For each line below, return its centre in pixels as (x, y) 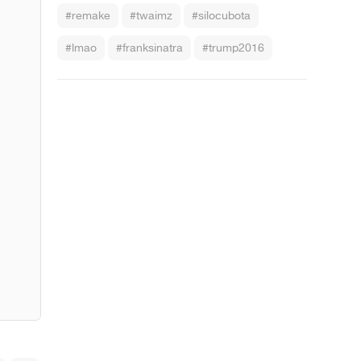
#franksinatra (149, 48)
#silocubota (221, 16)
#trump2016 (233, 48)
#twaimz (151, 16)
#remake (88, 16)
